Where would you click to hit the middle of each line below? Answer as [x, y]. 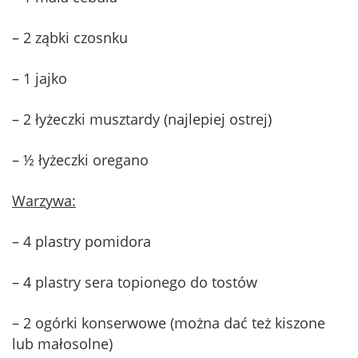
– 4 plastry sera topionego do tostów [135, 282]
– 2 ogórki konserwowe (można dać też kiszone [169, 323]
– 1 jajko [40, 79]
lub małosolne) [62, 344]
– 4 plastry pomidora [82, 242]
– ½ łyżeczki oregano [80, 160]
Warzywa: [44, 201]
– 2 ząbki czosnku [70, 38]
